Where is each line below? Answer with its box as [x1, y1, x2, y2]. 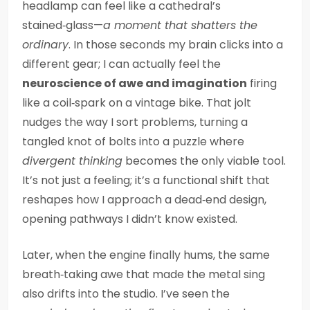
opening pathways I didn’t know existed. [22, 211, 237, 227]
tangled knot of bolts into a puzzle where [22, 134, 244, 149]
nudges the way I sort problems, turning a [22, 114, 248, 130]
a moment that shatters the [103, 17, 257, 33]
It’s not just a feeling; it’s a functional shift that [22, 172, 270, 188]
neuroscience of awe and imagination [22, 75, 247, 91]
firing [247, 75, 277, 91]
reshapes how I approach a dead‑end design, [22, 192, 266, 208]
